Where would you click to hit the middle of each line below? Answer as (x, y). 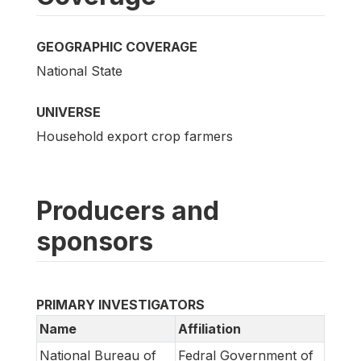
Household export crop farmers (135, 137)
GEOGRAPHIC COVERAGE (117, 47)
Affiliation (210, 329)
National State (79, 71)
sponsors (95, 242)
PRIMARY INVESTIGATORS (120, 305)
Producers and (128, 211)
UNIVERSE (68, 112)
